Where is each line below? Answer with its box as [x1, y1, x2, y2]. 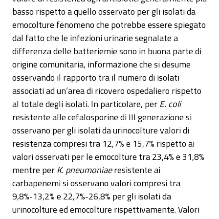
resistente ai [112, 163, 160, 177]
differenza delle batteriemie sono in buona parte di [12, 44, 201, 58]
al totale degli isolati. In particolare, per [12, 97, 159, 111]
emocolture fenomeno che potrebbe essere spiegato [12, 18, 206, 32]
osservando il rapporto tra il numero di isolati [12, 71, 179, 85]
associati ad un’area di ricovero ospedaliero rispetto [12, 84, 201, 98]
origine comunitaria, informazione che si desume [12, 58, 191, 71]
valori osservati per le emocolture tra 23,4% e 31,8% [12, 150, 204, 164]
